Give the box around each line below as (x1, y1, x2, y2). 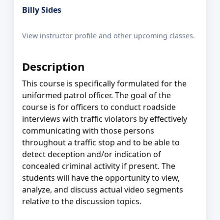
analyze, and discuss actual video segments (22, 184, 183, 195)
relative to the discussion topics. (22, 195, 141, 207)
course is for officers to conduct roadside (22, 101, 176, 112)
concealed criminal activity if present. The (22, 160, 175, 171)
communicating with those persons (22, 125, 154, 136)
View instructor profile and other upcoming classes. (22, 30, 195, 40)
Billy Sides (22, 4, 61, 15)
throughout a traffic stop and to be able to (22, 137, 180, 148)
